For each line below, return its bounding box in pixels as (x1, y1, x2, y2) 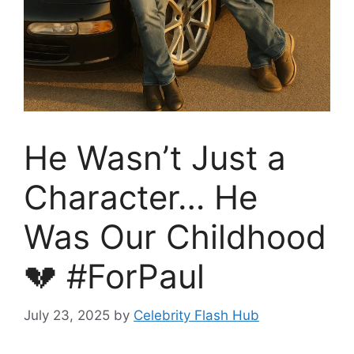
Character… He (24, 177, 258, 218)
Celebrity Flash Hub (134, 307, 259, 323)
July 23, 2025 (24, 307, 110, 323)
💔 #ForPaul (24, 256, 205, 297)
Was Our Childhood (24, 217, 326, 258)
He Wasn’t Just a (24, 137, 286, 179)
